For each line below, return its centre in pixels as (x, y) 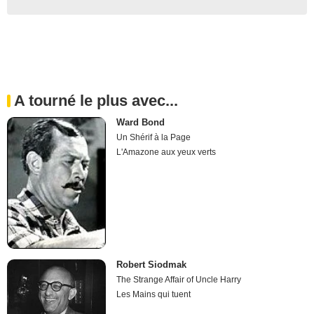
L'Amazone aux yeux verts (166, 152)
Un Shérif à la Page (154, 137)
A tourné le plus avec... (96, 100)
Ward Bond (141, 122)
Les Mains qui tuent (154, 295)
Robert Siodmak (152, 265)
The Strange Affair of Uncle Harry (179, 280)
